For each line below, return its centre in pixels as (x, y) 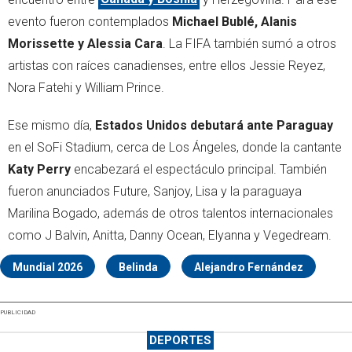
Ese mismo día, (51, 125)
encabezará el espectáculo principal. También (199, 169)
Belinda (138, 267)
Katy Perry (39, 169)
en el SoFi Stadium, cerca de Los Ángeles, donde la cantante (175, 147)
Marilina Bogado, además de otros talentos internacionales (170, 213)
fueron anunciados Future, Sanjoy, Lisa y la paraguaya (155, 191)
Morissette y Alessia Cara (85, 43)
